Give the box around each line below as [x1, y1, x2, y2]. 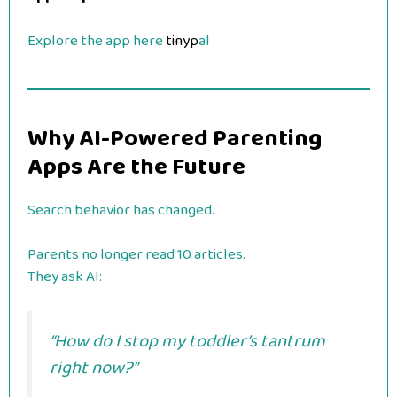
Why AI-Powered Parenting [27, 119, 323, 158]
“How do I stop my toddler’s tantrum [50, 326, 325, 356]
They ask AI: [27, 265, 102, 289]
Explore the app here [27, 28, 163, 53]
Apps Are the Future [27, 147, 245, 186]
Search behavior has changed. [27, 198, 214, 222]
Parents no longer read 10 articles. [27, 243, 245, 267]
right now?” [50, 353, 137, 383]
